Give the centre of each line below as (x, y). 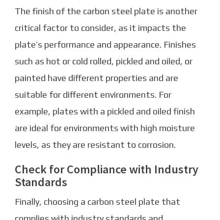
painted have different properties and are (96, 78)
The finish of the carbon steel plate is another (106, 11)
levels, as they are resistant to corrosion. (95, 145)
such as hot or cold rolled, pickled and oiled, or (104, 61)
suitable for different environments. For (93, 95)
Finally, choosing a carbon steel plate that (97, 202)
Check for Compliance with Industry (107, 169)
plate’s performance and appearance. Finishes (105, 45)
